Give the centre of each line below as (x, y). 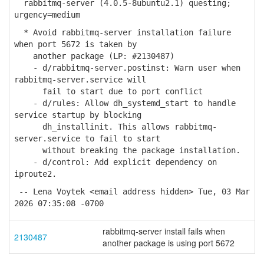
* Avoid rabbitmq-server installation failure (123, 32)
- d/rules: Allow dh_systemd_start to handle (125, 103)
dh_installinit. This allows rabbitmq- (115, 127)
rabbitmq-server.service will (80, 80)
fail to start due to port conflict (108, 91)
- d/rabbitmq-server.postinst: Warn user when (127, 68)
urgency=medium (47, 15)
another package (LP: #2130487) (94, 56)
